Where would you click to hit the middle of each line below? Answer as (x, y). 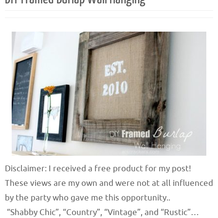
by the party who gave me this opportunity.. (88, 198)
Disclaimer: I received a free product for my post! (98, 168)
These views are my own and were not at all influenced (109, 183)
